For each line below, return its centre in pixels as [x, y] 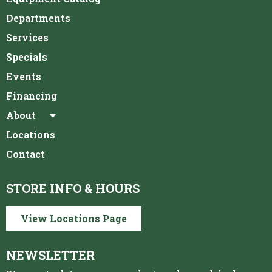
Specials [27, 56]
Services [27, 37]
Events [24, 76]
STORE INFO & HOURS [73, 188]
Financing [32, 95]
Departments [38, 18]
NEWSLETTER [50, 255]
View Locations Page [74, 218]
